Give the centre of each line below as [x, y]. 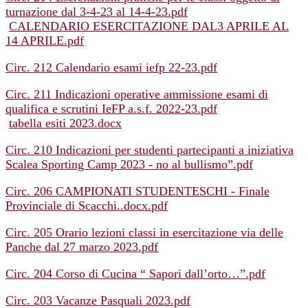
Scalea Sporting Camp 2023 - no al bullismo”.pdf [129, 165]
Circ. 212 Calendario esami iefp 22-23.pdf [111, 68]
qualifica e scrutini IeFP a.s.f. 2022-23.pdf [111, 109]
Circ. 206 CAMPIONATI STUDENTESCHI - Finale [137, 191]
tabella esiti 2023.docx [65, 123]
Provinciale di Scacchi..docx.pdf [87, 206]
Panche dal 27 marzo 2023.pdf [82, 247]
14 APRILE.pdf [45, 41]
